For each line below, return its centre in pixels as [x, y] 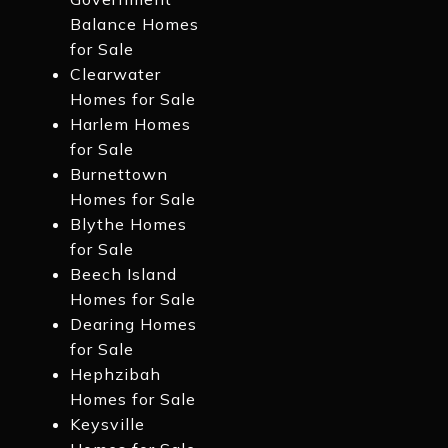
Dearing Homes [133, 324]
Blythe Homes [128, 224]
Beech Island [123, 274]
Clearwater [115, 74]
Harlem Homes [130, 124]
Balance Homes [134, 24]
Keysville [107, 424]
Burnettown [118, 174]
